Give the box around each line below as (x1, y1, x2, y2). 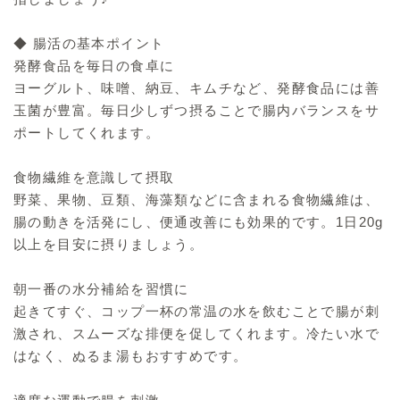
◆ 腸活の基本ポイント (13, 36, 165, 52)
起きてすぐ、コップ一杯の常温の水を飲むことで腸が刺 (13, 304, 379, 320)
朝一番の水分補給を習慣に (13, 281, 189, 297)
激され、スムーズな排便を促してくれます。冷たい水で (13, 326, 379, 342)
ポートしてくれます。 (13, 125, 160, 141)
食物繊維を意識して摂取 (13, 170, 175, 186)
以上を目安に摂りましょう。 (13, 237, 204, 253)
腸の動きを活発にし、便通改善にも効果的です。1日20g (13, 214, 384, 230)
